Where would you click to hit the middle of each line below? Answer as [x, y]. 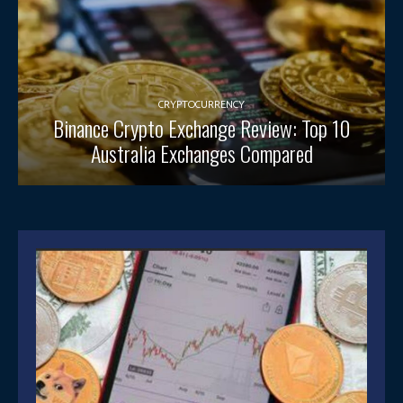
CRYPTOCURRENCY [201, 105]
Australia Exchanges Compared [201, 153]
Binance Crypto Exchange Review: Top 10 [201, 128]
